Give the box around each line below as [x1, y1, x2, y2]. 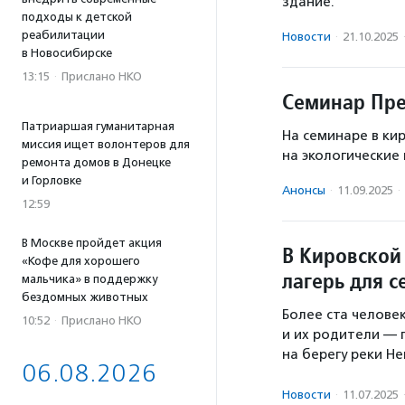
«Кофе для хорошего [22, 254, 140, 268]
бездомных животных [22, 290, 148, 304]
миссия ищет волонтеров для [22, 137, 190, 151]
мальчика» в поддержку [22, 272, 157, 286]
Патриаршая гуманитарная [22, 119, 174, 133]
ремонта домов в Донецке [22, 155, 171, 169]
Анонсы [282, 184, 325, 197]
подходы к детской [22, 10, 132, 24]
